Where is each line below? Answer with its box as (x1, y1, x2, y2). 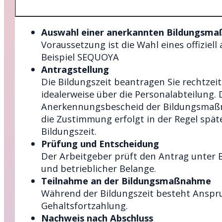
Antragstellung (41, 63, 109, 76)
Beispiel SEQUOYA (41, 51, 119, 63)
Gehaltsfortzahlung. (41, 199, 128, 212)
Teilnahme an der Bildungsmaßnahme (41, 174, 211, 187)
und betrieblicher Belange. (41, 162, 156, 175)
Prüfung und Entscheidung (41, 137, 159, 150)
